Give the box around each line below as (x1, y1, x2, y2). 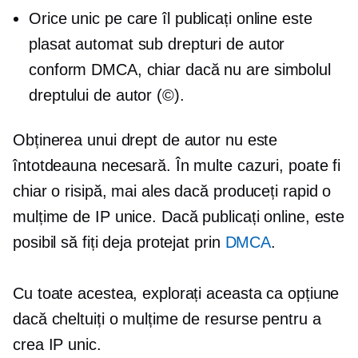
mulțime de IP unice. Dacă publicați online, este (13, 208, 345, 225)
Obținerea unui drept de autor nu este (13, 131, 278, 149)
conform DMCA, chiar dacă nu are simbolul (29, 61, 331, 78)
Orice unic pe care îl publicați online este (29, 10, 312, 27)
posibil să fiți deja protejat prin (13, 233, 225, 251)
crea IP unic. (13, 336, 101, 353)
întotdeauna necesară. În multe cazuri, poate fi (13, 157, 341, 174)
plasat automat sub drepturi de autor (29, 35, 285, 53)
